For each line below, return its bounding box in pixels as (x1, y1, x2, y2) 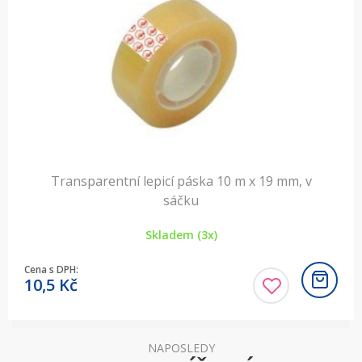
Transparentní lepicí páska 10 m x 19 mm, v (50, 172, 312, 190)
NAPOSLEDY (147, 340, 215, 356)
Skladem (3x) (145, 227, 217, 242)
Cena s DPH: (24, 262, 78, 276)
